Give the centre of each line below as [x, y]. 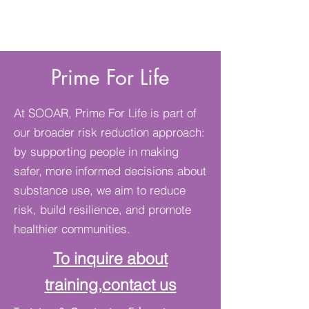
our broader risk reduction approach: [109, 132]
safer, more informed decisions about [110, 171]
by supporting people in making [96, 151]
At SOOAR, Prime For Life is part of [105, 113]
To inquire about [110, 258]
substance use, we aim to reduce [100, 190]
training [71, 285]
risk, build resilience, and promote [102, 209]
